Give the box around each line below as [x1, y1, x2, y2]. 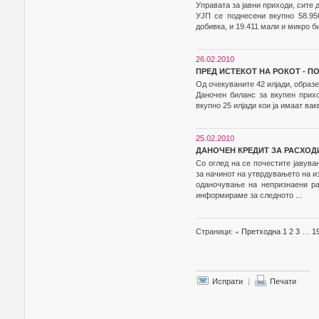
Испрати [212, 277, 243, 286]
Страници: [196, 227, 235, 236]
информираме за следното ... [196, 191, 302, 199]
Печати [270, 277, 296, 286]
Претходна [239, 227, 281, 236]
